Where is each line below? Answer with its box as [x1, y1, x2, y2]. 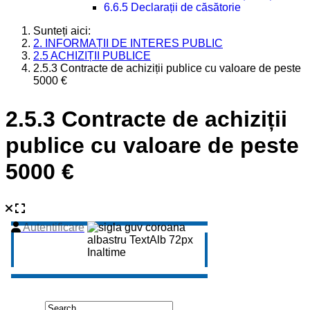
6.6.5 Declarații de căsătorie [103, 1, 241, 13]
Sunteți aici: [33, 25, 96, 37]
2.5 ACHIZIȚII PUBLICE [33, 50, 151, 62]
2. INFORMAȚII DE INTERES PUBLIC [33, 37, 223, 49]
